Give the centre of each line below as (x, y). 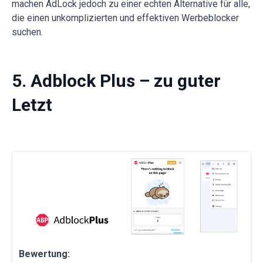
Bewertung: (44, 254)
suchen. (27, 32)
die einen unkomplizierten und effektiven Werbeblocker (125, 18)
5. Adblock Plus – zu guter (116, 81)
